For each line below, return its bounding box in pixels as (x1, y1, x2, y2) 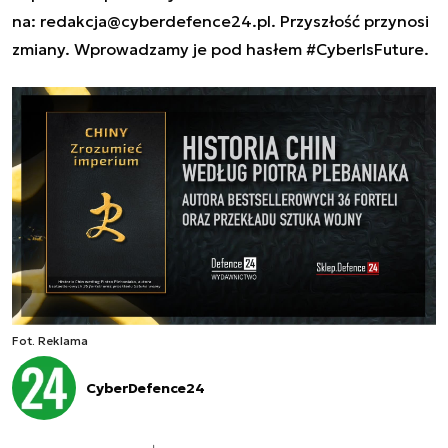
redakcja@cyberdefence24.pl (40, 10, 271, 31)
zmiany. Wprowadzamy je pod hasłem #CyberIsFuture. (12, 38, 429, 59)
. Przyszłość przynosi (271, 10, 429, 31)
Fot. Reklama (12, 333, 88, 348)
